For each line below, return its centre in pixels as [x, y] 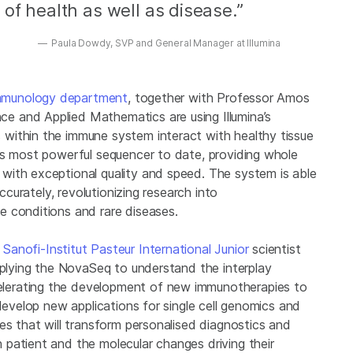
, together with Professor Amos [219, 98]
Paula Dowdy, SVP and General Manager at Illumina [165, 43]
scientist [275, 249]
